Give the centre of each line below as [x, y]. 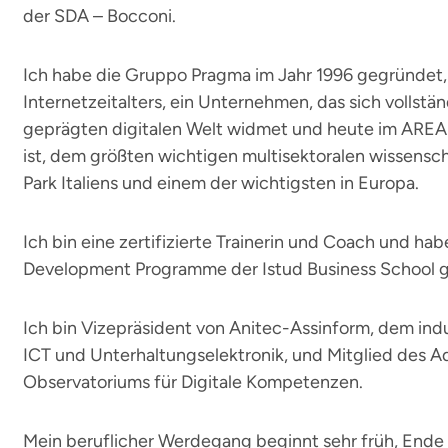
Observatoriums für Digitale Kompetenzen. [193, 382]
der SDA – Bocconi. [99, 16]
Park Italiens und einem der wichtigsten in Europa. [221, 183]
